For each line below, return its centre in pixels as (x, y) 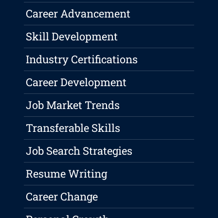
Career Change (62, 197)
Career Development (76, 82)
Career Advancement (78, 14)
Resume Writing (67, 174)
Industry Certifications (82, 59)
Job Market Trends (73, 105)
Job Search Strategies (79, 151)
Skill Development (72, 36)
